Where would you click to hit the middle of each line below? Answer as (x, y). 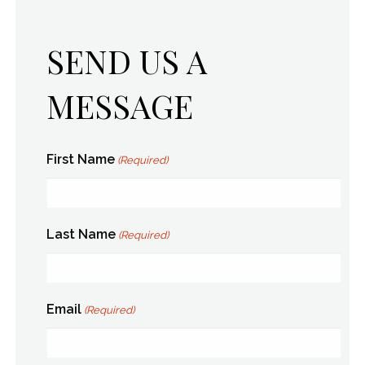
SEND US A (127, 60)
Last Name (81, 234)
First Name (81, 159)
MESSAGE (120, 105)
